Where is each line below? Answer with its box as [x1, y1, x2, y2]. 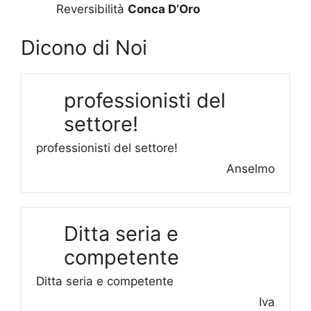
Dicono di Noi [21, 35, 147, 60]
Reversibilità [56, 2, 128, 16]
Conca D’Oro [128, 2, 200, 16]
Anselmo [226, 161, 275, 176]
